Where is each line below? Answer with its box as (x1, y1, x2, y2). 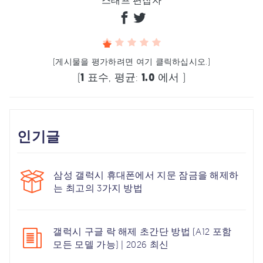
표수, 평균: (84, 70, 141, 83)
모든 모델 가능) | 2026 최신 (53, 238, 169, 251)
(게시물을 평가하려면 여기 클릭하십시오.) (53, 56, 210, 66)
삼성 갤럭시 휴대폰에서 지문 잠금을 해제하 (53, 168, 239, 181)
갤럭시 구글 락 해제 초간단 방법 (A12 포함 (53, 225, 232, 238)
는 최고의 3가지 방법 (53, 181, 143, 194)
